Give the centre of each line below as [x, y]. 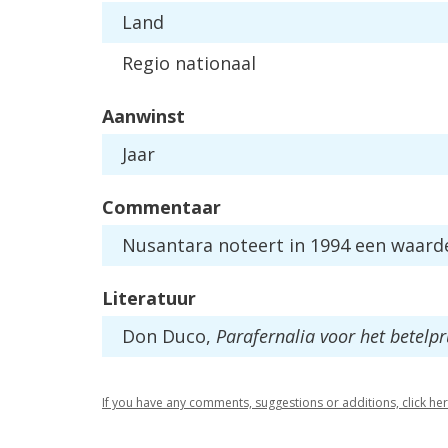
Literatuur [149, 298]
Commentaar [161, 207]
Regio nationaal [189, 63]
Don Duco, [169, 336]
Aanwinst [143, 116]
